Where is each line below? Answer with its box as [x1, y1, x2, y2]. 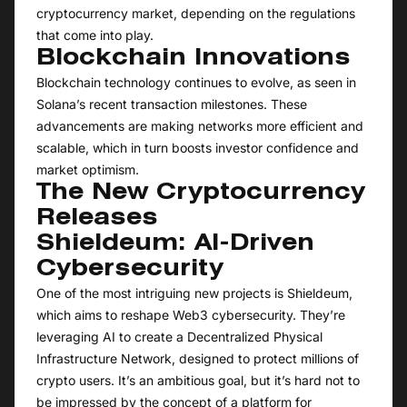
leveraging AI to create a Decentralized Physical [36, 329, 323, 345]
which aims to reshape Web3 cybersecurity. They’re [36, 307, 345, 323]
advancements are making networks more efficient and [36, 118, 363, 134]
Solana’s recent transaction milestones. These [36, 96, 307, 113]
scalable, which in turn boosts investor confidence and [36, 140, 359, 156]
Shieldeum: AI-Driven [36, 234, 314, 255]
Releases [36, 209, 158, 230]
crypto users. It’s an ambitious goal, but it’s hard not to [36, 372, 360, 389]
